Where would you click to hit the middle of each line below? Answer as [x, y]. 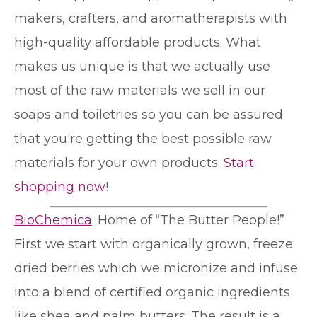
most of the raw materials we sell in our [140, 90]
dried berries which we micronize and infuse [156, 268]
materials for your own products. [119, 162]
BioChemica [53, 220]
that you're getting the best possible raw [143, 138]
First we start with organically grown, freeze [154, 244]
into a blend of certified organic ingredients [152, 292]
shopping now [60, 186]
